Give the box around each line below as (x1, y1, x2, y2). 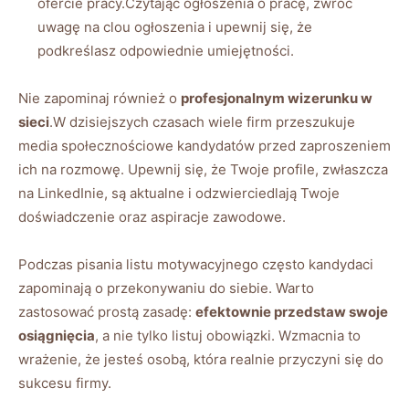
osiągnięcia (18, 326, 95, 344)
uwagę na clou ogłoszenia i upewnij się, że (37, 17, 312, 36)
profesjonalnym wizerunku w (181, 89, 372, 107)
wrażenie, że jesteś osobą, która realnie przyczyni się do (18, 350, 383, 368)
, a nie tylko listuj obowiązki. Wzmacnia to (95, 326, 361, 344)
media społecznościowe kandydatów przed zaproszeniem (18, 136, 391, 154)
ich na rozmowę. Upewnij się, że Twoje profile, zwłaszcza (18, 160, 388, 178)
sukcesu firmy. (18, 373, 111, 392)
